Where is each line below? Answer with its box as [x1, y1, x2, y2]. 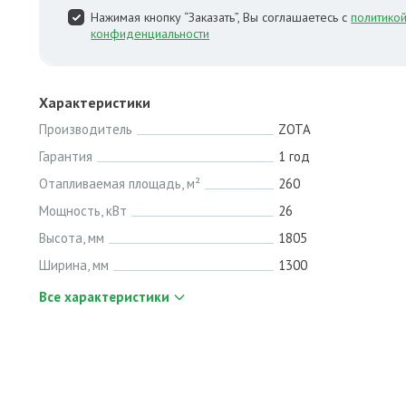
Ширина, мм [39, 256, 110, 274]
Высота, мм [39, 229, 105, 246]
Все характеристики [39, 288, 170, 305]
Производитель [39, 121, 133, 138]
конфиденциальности [91, 25, 210, 42]
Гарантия [39, 148, 93, 165]
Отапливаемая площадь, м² [39, 175, 201, 192]
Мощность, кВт [39, 202, 128, 219]
